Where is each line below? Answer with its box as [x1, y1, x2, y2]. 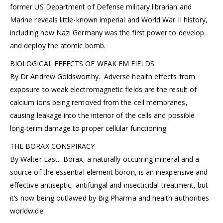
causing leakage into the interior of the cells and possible [10, 111, 195, 120]
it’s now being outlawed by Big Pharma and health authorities [10, 193, 210, 203]
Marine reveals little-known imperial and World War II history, [10, 15, 208, 25]
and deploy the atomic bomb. [10, 41, 106, 51]
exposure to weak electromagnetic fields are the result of [10, 85, 197, 95]
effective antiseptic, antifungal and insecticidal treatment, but [10, 180, 209, 190]
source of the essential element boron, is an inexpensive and [10, 167, 208, 177]
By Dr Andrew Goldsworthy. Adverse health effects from [10, 72, 195, 82]
